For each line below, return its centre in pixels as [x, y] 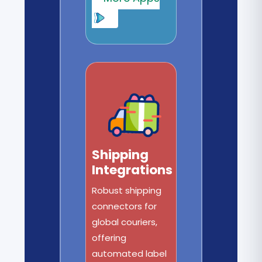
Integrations [132, 170]
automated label [129, 253]
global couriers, [124, 222]
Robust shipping [126, 190]
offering [109, 237]
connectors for [124, 206]
